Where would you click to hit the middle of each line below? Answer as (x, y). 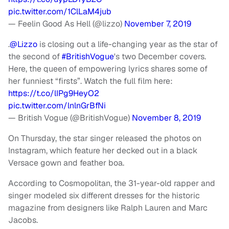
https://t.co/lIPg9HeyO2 (54, 94)
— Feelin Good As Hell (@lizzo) (66, 24)
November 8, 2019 (166, 118)
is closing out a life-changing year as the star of (128, 44)
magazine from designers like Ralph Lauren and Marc (108, 208)
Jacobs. (23, 220)
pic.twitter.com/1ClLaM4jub (60, 12)
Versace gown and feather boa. (67, 163)
